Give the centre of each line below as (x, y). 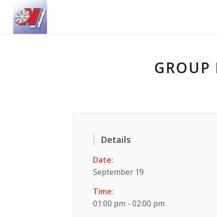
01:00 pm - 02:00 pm (129, 203)
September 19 (118, 172)
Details (116, 139)
